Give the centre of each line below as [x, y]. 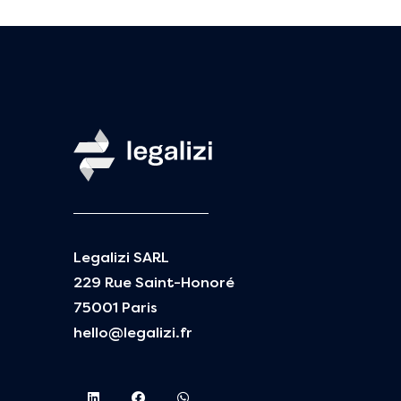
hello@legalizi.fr [133, 333]
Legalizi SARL [121, 258]
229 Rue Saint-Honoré [154, 283]
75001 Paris [115, 308]
